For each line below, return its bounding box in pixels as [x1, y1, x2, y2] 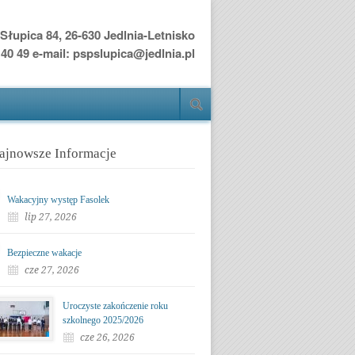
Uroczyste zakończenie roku [63, 300, 168, 311]
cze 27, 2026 [25, 265, 79, 276]
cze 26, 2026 [80, 332, 135, 343]
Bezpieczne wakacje [7, 247, 82, 258]
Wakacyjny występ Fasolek [7, 194, 109, 205]
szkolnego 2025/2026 [63, 315, 143, 326]
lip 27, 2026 [25, 212, 77, 223]
